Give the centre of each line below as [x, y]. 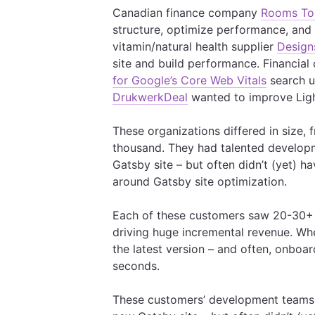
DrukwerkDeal [150, 97]
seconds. [138, 266]
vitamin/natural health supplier [195, 46]
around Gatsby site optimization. [201, 181]
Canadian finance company [187, 13]
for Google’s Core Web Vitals [189, 80]
